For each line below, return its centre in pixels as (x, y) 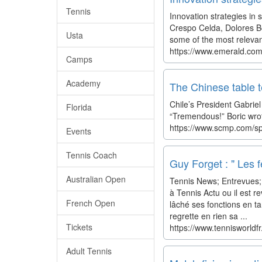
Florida (79, 107)
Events (79, 131)
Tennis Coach (92, 155)
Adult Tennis (89, 251)
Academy (83, 83)
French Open (91, 203)
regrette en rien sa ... (208, 216)
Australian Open (96, 179)
